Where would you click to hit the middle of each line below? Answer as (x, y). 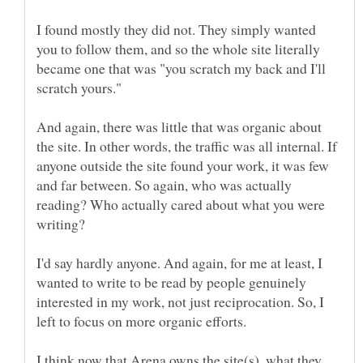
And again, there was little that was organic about (179, 126)
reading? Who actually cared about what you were (181, 204)
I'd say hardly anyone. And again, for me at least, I (179, 262)
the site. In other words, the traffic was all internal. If (187, 145)
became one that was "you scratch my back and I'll (181, 68)
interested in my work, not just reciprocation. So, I (180, 301)
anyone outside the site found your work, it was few (183, 165)
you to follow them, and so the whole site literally (178, 48)
